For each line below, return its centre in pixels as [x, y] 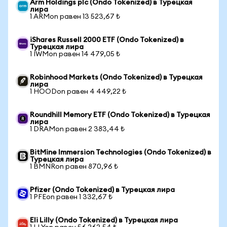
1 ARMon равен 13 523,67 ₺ [75, 17]
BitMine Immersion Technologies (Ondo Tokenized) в [121, 153]
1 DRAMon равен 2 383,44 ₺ [77, 129]
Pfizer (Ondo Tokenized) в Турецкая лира [102, 190]
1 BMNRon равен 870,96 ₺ [74, 167]
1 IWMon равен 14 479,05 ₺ [75, 54]
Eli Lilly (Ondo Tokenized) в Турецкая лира [104, 220]
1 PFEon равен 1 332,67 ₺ [71, 197]
